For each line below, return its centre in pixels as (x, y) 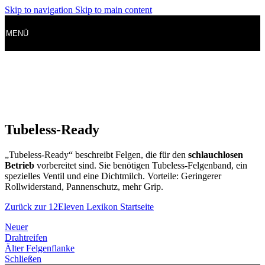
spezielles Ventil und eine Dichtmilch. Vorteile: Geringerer (113, 176)
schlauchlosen (216, 154)
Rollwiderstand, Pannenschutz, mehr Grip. (84, 186)
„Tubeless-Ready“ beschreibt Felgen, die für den (96, 154)
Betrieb (20, 165)
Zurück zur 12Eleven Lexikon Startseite (79, 206)
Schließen (23, 258)
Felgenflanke (50, 248)
